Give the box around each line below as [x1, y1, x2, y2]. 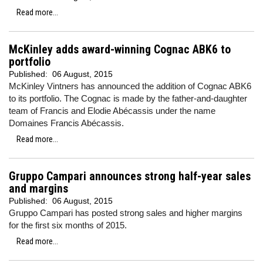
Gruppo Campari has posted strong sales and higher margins [9, 208, 242, 218]
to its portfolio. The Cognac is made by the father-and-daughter [9, 93, 247, 103]
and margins [9, 182, 68, 195]
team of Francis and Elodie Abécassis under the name [9, 106, 215, 116]
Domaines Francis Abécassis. [9, 118, 124, 128]
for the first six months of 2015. [9, 220, 127, 230]
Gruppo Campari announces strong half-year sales [9, 170, 251, 183]
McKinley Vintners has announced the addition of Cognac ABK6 [9, 81, 251, 91]
